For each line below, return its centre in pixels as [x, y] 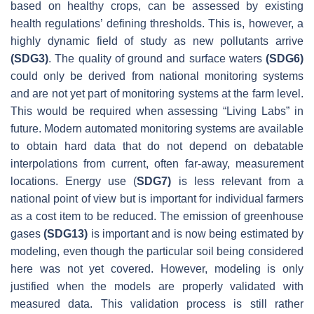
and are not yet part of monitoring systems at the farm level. [157, 93]
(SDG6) [285, 58]
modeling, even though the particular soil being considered [157, 251]
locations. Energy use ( [74, 181]
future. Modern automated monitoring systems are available [157, 128]
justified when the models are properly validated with [157, 286]
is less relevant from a [237, 181]
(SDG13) [66, 233]
